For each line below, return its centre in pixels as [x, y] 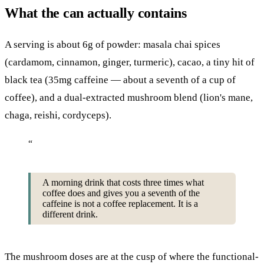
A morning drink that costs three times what [123, 182]
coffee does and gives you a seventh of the [121, 193]
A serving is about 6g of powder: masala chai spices [113, 44]
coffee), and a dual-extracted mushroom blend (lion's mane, [129, 97]
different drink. [70, 214]
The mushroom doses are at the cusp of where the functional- [132, 256]
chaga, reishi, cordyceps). [58, 115]
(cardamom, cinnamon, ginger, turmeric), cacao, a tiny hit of [130, 62]
